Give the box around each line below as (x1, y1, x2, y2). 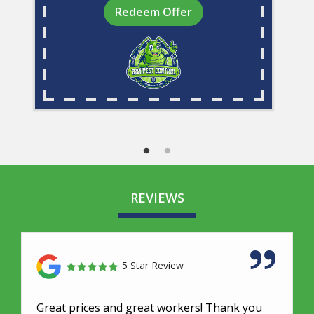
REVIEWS (130, 189, 184, 207)
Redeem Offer (115, 4, 192, 20)
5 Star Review (119, 259, 184, 273)
